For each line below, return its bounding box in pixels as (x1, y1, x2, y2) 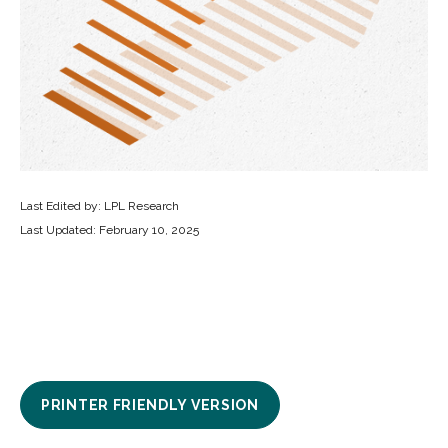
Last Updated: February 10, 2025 (20, 223, 199, 237)
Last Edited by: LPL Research (20, 199, 179, 213)
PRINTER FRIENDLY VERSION (41, 397, 259, 413)
